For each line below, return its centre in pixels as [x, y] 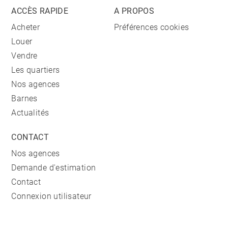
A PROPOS [134, 11]
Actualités [30, 113]
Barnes [24, 98]
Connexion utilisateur [51, 196]
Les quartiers [36, 70]
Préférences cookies [152, 27]
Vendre [24, 56]
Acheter [26, 27]
